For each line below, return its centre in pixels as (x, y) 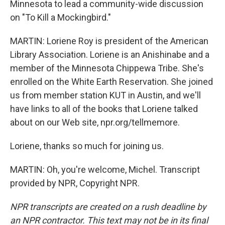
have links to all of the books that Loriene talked (104, 109)
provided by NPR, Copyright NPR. (75, 183)
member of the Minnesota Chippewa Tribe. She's (107, 68)
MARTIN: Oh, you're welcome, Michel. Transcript (105, 170)
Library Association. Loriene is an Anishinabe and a (110, 54)
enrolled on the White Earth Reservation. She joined (111, 82)
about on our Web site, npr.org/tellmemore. (95, 122)
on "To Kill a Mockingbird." (61, 17)
